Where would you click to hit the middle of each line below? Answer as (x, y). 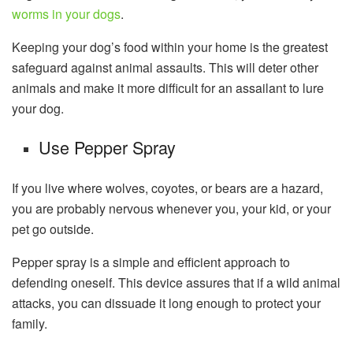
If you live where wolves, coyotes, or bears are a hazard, (167, 188)
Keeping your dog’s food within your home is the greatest (170, 46)
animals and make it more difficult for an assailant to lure (168, 87)
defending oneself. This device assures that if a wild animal (176, 283)
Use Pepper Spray (108, 147)
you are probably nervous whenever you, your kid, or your (171, 209)
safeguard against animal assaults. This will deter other (165, 67)
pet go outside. (53, 229)
